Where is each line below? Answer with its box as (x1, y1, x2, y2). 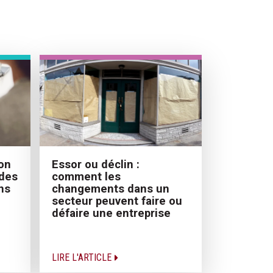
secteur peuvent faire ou (51, 194, 182, 207)
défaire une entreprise (51, 206, 171, 219)
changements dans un (51, 182, 169, 195)
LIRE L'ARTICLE (51, 251, 114, 263)
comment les (51, 169, 121, 183)
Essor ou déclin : (51, 157, 140, 171)
